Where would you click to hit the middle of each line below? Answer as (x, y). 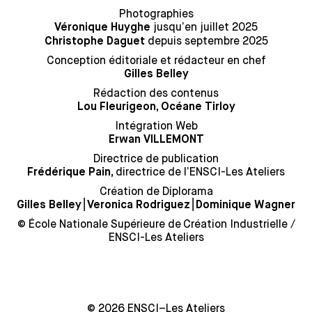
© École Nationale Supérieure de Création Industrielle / (156, 224)
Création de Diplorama (156, 191)
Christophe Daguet (94, 42)
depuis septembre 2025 (206, 41)
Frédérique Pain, (71, 173)
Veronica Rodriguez (139, 205)
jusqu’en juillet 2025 (204, 27)
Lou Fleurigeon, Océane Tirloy (156, 107)
